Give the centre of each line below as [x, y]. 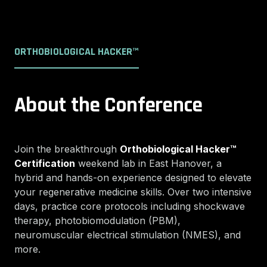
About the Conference [108, 105]
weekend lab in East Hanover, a [148, 163]
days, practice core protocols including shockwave [130, 206]
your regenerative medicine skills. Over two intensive [133, 192]
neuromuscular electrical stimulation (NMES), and [128, 235]
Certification [45, 163]
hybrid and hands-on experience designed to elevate [133, 178]
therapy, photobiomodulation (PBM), [97, 221]
